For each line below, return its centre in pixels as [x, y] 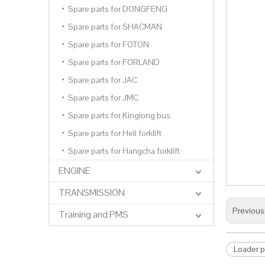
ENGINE [75, 171]
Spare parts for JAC [103, 80]
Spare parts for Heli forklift [115, 133]
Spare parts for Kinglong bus [119, 115]
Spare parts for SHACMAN [115, 27]
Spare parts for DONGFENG [118, 9]
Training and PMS [93, 214]
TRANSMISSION [92, 193]
